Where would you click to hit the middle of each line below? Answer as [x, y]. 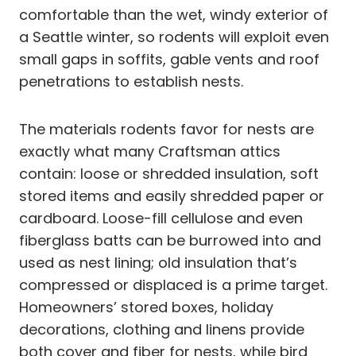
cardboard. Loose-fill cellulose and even [161, 218]
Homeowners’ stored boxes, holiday [146, 307]
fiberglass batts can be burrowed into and [170, 240]
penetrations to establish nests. [131, 81]
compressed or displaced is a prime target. [173, 284]
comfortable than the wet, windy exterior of [174, 14]
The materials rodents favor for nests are [166, 129]
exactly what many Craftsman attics [150, 151]
